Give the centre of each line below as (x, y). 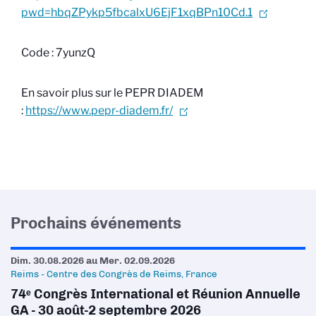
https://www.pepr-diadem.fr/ (99, 110)
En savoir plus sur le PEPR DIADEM (113, 93)
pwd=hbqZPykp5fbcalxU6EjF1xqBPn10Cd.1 (137, 12)
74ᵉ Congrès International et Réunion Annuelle (156, 294)
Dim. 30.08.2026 (47, 260)
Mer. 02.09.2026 (137, 260)
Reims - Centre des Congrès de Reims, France (114, 274)
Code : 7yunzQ (58, 53)
